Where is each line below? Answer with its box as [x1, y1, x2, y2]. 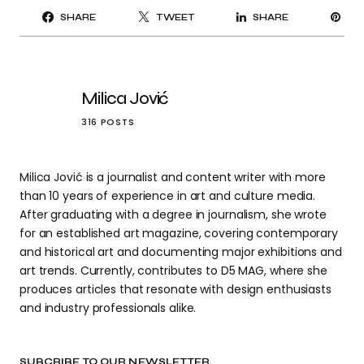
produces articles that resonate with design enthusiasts [19, 281, 331, 298]
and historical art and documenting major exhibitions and [19, 244, 342, 261]
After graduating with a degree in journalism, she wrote [19, 206, 327, 223]
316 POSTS [81, 115, 135, 129]
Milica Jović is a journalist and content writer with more [19, 169, 326, 186]
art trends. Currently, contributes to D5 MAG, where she [19, 262, 327, 279]
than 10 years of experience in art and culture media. [19, 188, 316, 205]
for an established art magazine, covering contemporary [19, 225, 338, 242]
